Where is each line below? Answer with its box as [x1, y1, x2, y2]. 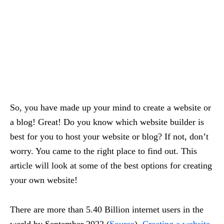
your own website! [10, 174, 77, 185]
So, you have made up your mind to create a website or [10, 102, 211, 112]
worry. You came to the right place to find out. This [10, 145, 197, 156]
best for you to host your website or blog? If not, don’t [10, 131, 208, 141]
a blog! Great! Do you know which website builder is [10, 116, 204, 127]
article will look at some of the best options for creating [10, 160, 212, 170]
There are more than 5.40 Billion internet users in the [10, 204, 203, 214]
